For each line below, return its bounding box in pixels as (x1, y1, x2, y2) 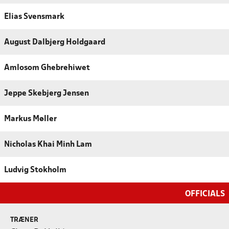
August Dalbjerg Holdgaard (4, 38, 105, 46)
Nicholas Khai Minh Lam (4, 141, 92, 148)
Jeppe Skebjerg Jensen (4, 89, 89, 97)
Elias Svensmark (4, 13, 64, 20)
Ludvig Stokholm (4, 166, 66, 174)
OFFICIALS (185, 190, 225, 198)
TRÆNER (10, 216, 38, 223)
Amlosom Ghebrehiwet (4, 64, 90, 72)
